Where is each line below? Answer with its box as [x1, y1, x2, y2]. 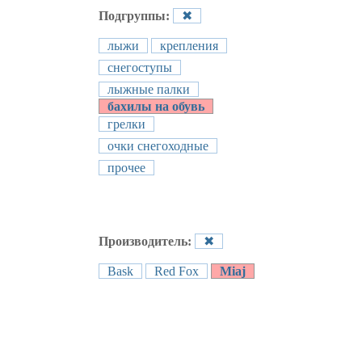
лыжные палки [107, 82, 190, 96]
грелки [107, 117, 145, 131]
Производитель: [99, 234, 195, 248]
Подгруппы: [99, 9, 173, 23]
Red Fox [154, 264, 199, 278]
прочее [107, 161, 145, 175]
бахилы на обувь [107, 99, 204, 113]
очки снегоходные [107, 139, 208, 153]
